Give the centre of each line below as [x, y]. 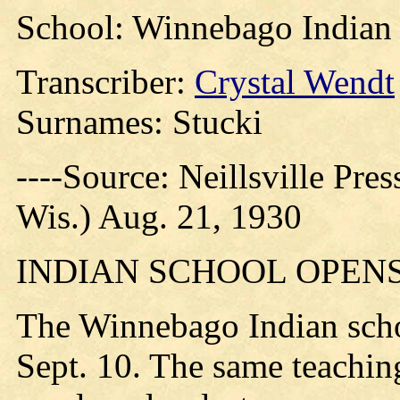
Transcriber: [105, 82]
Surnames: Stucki [139, 122]
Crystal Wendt [295, 82]
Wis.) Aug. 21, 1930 [159, 217]
